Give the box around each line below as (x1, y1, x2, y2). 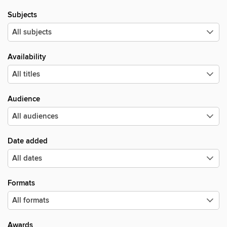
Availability (8, 52, 46, 62)
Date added (8, 136, 48, 146)
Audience (8, 94, 40, 104)
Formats (8, 178, 35, 188)
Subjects (8, 10, 37, 20)
